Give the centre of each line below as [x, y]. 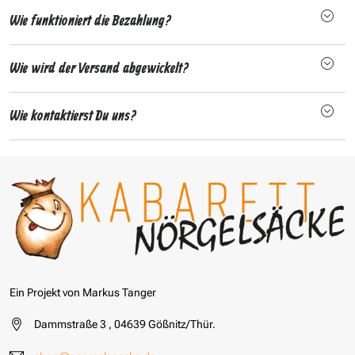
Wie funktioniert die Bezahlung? [90, 21]
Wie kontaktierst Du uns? [73, 116]
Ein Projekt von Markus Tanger [83, 292]
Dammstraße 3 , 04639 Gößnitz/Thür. [125, 324]
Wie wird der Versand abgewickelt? [99, 68]
